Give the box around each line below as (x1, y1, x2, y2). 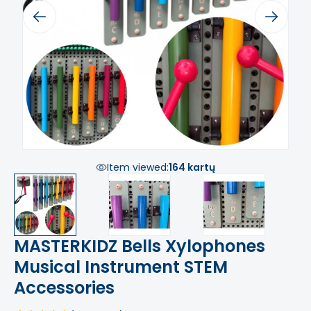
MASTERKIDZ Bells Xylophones (14, 235, 265, 258)
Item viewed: (107, 160, 169, 174)
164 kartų (169, 160, 215, 174)
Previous (23, 10, 62, 23)
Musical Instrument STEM (14, 255, 228, 278)
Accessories (14, 276, 115, 299)
